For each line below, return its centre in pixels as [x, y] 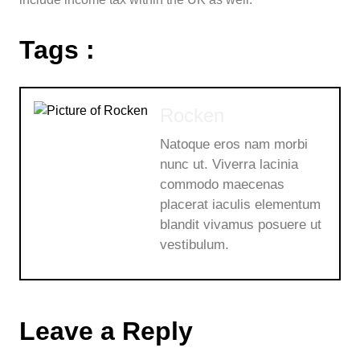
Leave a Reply [106, 331]
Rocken [192, 116]
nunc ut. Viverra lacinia [229, 165]
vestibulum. [194, 245]
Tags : [57, 50]
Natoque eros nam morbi [234, 145]
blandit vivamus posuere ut [241, 225]
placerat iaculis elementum [240, 205]
